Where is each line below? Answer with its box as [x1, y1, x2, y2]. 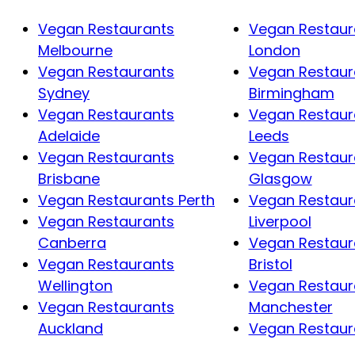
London [248, 40, 300, 60]
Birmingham [248, 82, 334, 103]
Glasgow [248, 168, 312, 189]
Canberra [38, 232, 106, 253]
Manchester [248, 296, 333, 317]
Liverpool [248, 211, 311, 231]
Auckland [38, 318, 103, 338]
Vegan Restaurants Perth [38, 189, 215, 210]
